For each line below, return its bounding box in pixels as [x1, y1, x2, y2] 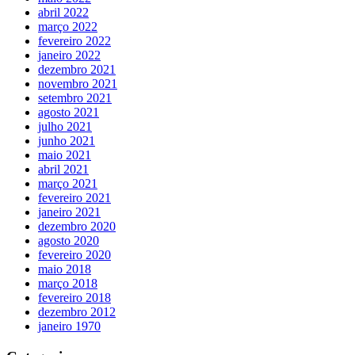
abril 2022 [38, 6, 89, 20]
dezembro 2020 [38, 219, 116, 234]
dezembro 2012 [38, 305, 116, 319]
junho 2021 [38, 134, 95, 148]
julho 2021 [38, 120, 92, 134]
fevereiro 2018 [38, 291, 111, 305]
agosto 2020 [38, 234, 99, 248]
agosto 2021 [38, 105, 99, 120]
